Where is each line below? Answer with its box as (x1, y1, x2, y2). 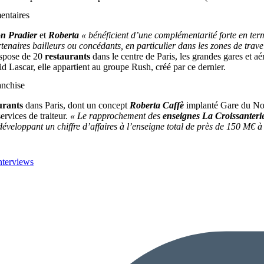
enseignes (163, 111, 200, 121)
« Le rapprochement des (70, 111, 163, 121)
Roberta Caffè (130, 100, 184, 111)
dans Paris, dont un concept (23, 100, 130, 111)
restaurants (45, 51, 90, 62)
